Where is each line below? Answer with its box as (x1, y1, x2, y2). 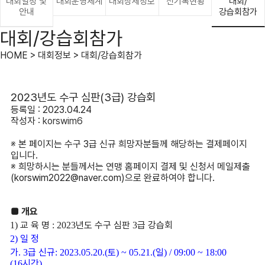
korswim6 (42, 115, 83, 127)
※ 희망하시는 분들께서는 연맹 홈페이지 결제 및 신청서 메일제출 (10, 161, 250, 172)
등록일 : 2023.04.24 (10, 104, 92, 115)
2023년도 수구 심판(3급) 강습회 (10, 91, 156, 104)
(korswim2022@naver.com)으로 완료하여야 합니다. (10, 172, 215, 183)
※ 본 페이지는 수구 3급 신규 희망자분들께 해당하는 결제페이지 (10, 138, 247, 150)
